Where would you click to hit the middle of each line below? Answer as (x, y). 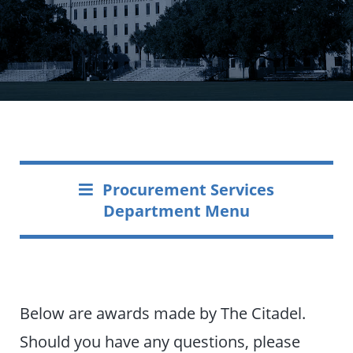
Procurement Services (188, 189)
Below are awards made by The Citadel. (163, 312)
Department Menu (176, 210)
